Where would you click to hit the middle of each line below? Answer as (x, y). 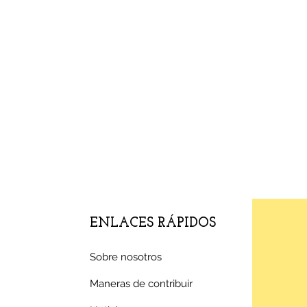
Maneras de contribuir (142, 284)
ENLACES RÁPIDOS (153, 223)
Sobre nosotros (126, 257)
